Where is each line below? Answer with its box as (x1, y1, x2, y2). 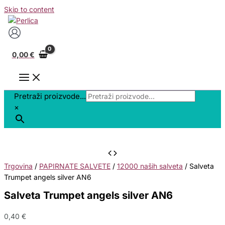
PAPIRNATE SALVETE (39, 162, 110, 171)
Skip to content (4, 5, 54, 14)
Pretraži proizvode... (14, 91, 86, 101)
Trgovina (4, 162, 33, 171)
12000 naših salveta (117, 162, 183, 171)
